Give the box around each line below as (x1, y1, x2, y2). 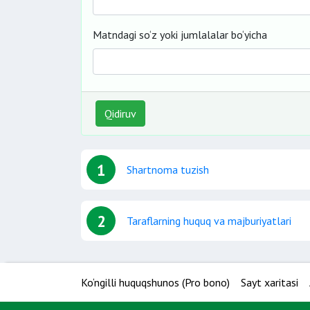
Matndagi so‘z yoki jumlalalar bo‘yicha (93, 28, 267, 42)
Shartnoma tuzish (127, 163, 209, 176)
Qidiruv (104, 107, 136, 120)
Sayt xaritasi (241, 275, 298, 289)
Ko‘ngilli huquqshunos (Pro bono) (81, 275, 230, 289)
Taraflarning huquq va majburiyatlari (127, 214, 291, 228)
